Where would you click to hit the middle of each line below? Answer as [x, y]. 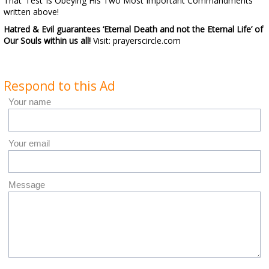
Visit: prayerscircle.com [136, 41]
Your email [29, 143]
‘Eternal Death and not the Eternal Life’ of [183, 29]
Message [27, 185]
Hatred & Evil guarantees [52, 29]
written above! [31, 12]
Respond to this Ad [59, 86]
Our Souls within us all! [47, 41]
